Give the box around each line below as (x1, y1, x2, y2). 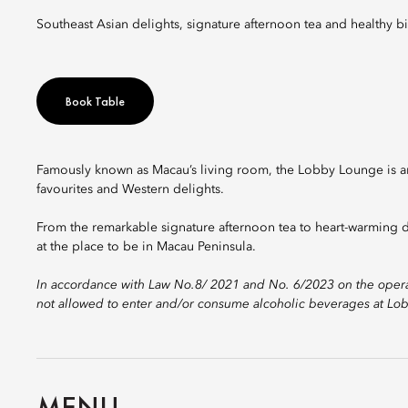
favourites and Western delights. (36, 183, 224, 196)
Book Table (66, 93, 125, 109)
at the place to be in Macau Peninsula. (36, 240, 256, 253)
